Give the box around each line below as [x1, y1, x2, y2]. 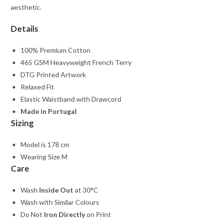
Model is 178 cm [21, 140, 70, 149]
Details [11, 23, 39, 34]
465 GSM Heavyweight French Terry [21, 58, 132, 66]
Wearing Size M [21, 152, 68, 161]
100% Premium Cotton [21, 45, 91, 54]
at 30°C [73, 185, 99, 194]
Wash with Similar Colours [21, 197, 100, 206]
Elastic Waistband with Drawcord [21, 94, 122, 103]
